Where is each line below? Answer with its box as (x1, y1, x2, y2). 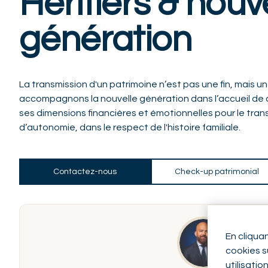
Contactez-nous (53, 167, 117, 176)
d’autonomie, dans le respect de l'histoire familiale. (19, 122, 240, 132)
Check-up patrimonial (174, 167, 259, 176)
